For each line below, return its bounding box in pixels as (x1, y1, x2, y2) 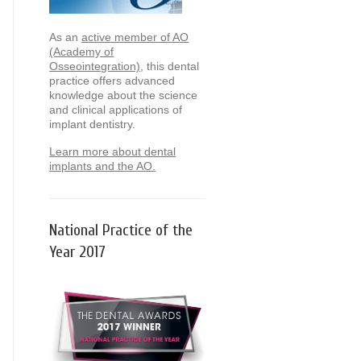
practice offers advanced (49, 73, 176, 87)
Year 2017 (49, 242, 106, 261)
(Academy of (49, 44, 114, 58)
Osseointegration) (49, 59, 141, 73)
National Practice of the (49, 220, 193, 239)
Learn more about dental (49, 144, 176, 158)
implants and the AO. (49, 159, 156, 172)
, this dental (140, 59, 200, 73)
